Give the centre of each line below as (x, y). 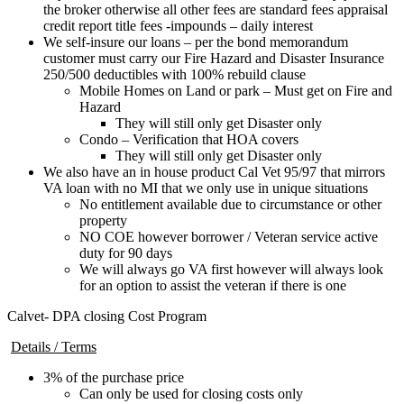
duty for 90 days (126, 253)
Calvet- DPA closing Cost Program (107, 317)
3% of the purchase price (114, 378)
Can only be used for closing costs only (191, 394)
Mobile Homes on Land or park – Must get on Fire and (236, 91)
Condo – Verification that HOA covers (189, 140)
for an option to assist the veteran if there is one (213, 286)
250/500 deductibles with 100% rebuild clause (174, 75)
